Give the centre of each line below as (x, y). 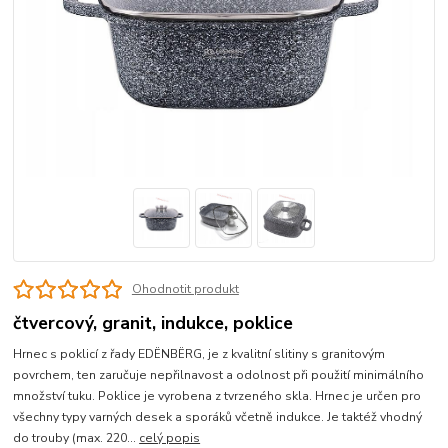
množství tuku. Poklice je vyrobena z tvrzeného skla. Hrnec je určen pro (217, 396)
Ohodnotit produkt (185, 289)
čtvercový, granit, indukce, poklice (153, 323)
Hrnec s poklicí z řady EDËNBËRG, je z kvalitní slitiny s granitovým (199, 354)
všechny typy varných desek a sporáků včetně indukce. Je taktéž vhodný (218, 417)
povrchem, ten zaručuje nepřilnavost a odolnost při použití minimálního (219, 375)
